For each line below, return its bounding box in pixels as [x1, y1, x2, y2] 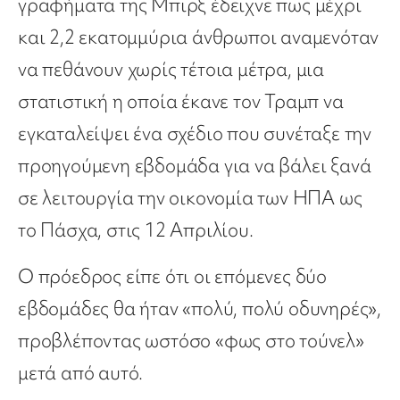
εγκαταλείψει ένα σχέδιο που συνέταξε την [18, 121, 371, 147]
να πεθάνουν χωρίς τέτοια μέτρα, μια [18, 56, 324, 83]
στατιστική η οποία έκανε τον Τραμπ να [18, 88, 344, 115]
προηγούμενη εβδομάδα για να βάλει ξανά [18, 153, 371, 179]
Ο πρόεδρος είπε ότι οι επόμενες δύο [18, 263, 327, 290]
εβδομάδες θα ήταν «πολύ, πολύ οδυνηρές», [18, 296, 381, 322]
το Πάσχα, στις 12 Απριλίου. [18, 217, 254, 244]
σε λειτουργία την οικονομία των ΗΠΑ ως [18, 185, 362, 212]
